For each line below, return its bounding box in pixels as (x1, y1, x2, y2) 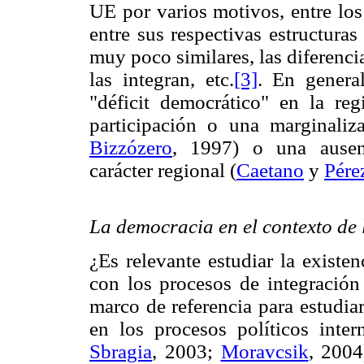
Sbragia (89, 340, 152, 362)
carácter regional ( (89, 159, 236, 182)
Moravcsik (220, 340, 309, 362)
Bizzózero (89, 136, 172, 159)
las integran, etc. (89, 68, 234, 91)
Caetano (236, 159, 304, 182)
